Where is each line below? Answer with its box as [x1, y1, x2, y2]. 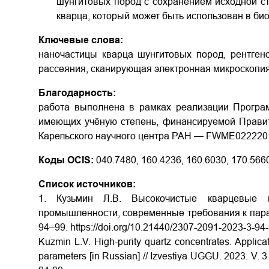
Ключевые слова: [38, 35, 123, 45]
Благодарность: [38, 88, 116, 98]
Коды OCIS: [38, 155, 94, 165]
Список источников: [38, 179, 136, 189]
